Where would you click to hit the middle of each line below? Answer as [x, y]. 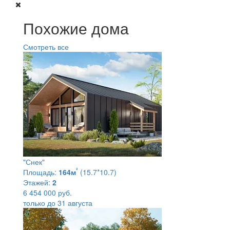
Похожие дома [76, 28]
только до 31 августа [58, 203]
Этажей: [37, 182]
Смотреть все [46, 46]
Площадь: [40, 172]
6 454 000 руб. [47, 192]
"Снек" [34, 161]
